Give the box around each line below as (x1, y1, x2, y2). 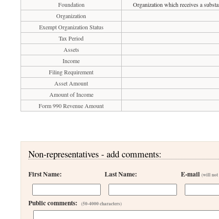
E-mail (181, 169, 202, 179)
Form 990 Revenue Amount (39, 102, 104, 109)
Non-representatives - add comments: (28, 148, 162, 160)
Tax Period (59, 34, 84, 42)
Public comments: (28, 198, 82, 208)
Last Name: (105, 169, 137, 179)
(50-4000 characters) (81, 200, 122, 207)
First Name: (28, 169, 62, 179)
